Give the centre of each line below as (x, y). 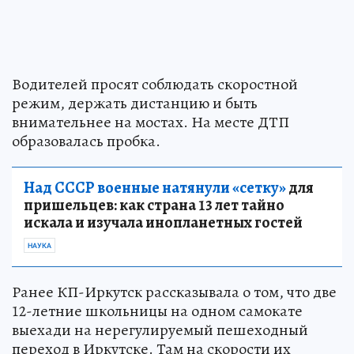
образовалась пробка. (86, 141)
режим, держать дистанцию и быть (135, 104)
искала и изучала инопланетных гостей (163, 223)
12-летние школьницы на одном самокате (157, 311)
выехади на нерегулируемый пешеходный (160, 330)
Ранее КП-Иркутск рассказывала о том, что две (174, 292)
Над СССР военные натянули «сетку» (155, 188)
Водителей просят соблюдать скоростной (155, 85)
